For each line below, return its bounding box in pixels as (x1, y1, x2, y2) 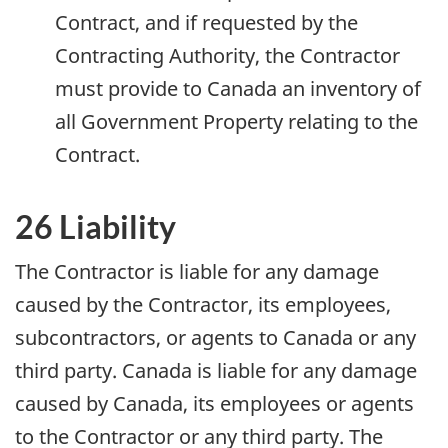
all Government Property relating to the (55, 107, 418, 135)
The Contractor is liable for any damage (15, 258, 379, 286)
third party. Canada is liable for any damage (15, 357, 417, 385)
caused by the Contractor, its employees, (15, 291, 391, 319)
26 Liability (15, 206, 176, 246)
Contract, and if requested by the (55, 8, 358, 36)
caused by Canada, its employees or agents (15, 390, 414, 418)
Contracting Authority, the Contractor (55, 41, 400, 69)
